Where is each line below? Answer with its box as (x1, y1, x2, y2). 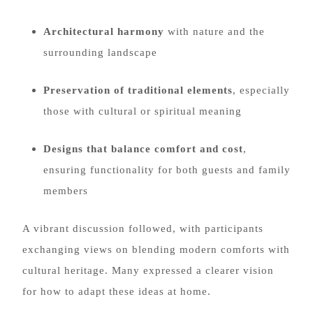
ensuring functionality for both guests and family (43, 164, 291, 175)
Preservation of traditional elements (43, 85, 233, 96)
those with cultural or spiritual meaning (43, 105, 242, 117)
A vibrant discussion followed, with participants (22, 223, 263, 234)
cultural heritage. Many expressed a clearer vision (22, 265, 274, 276)
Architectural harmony (43, 26, 164, 37)
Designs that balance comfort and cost (43, 143, 243, 154)
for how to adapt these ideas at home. (22, 286, 211, 297)
